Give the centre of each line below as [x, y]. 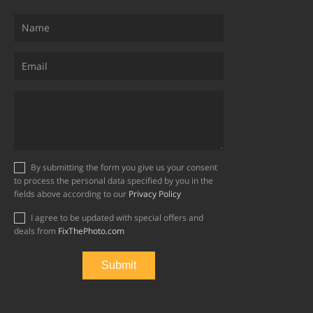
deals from [36, 231]
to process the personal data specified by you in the [114, 180]
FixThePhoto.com [91, 231]
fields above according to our [71, 194]
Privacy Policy [155, 194]
